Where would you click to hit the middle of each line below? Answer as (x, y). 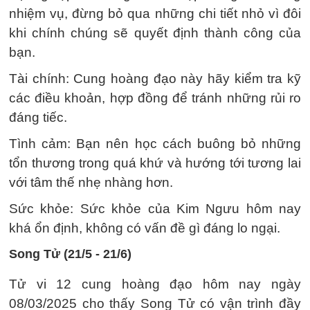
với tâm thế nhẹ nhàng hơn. (91, 182)
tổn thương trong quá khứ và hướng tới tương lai (155, 163)
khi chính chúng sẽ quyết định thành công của (155, 33)
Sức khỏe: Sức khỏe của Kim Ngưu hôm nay (155, 209)
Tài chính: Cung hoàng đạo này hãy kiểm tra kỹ (155, 79)
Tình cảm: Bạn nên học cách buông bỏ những (155, 144)
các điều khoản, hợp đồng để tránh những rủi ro (155, 98)
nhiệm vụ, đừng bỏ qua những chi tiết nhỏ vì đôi (155, 13)
